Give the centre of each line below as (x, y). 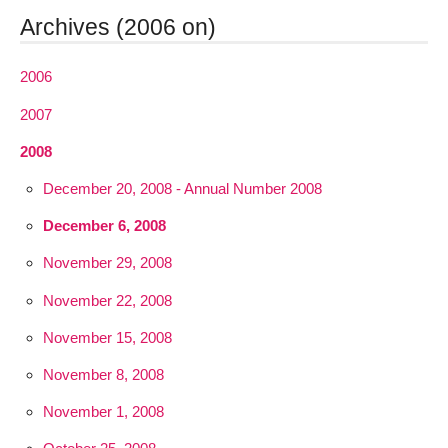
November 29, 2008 (107, 263)
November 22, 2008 (107, 300)
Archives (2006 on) (118, 27)
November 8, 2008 (103, 374)
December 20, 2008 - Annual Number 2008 (182, 188)
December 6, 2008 (104, 226)
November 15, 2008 (107, 337)
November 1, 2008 (103, 412)
